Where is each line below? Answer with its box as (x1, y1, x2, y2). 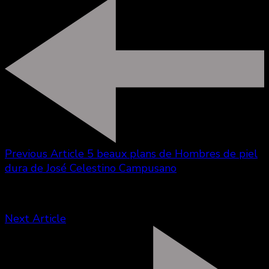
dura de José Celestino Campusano (5, 160, 177, 175)
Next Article (5, 211, 66, 226)
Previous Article (5, 146, 84, 161)
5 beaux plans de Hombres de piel (87, 146, 258, 161)
